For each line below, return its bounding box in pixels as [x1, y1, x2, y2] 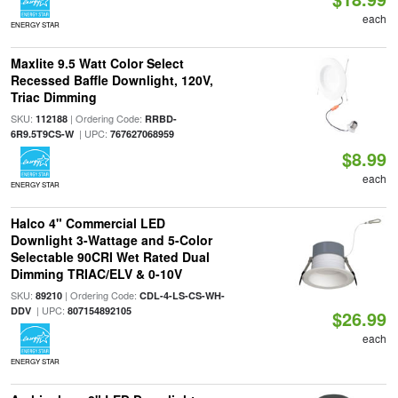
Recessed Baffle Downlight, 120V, [10, 71, 213, 89]
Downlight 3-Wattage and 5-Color [10, 231, 212, 249]
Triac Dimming [10, 88, 97, 106]
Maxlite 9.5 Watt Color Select [10, 54, 184, 72]
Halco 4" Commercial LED [10, 214, 165, 232]
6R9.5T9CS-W [10, 127, 74, 140]
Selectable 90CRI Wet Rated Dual [10, 248, 210, 266]
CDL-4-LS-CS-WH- [139, 289, 225, 302]
